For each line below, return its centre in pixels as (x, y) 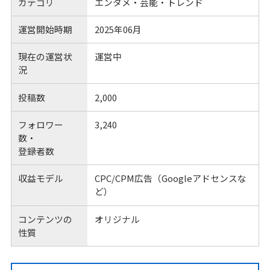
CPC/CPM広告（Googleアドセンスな (170, 178)
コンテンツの (46, 219)
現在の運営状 (46, 57)
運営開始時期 (46, 29)
